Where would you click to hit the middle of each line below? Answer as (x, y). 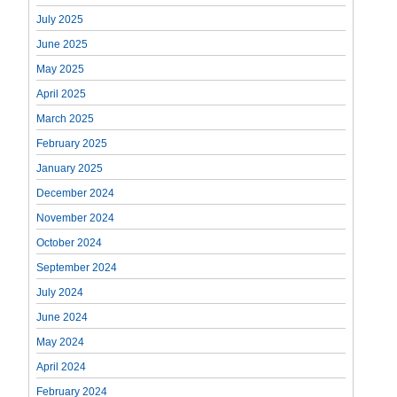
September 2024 (77, 267)
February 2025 (72, 143)
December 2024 (76, 193)
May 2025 (61, 69)
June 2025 (62, 44)
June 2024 (62, 317)
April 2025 (62, 93)
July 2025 (60, 19)
